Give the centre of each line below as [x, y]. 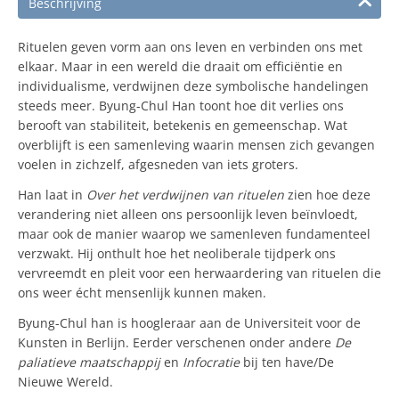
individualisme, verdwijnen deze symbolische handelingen [193, 86]
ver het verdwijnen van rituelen [190, 195]
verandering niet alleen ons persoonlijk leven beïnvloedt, [188, 214]
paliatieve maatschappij [91, 362]
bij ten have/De [289, 362]
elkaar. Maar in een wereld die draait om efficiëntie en [180, 66]
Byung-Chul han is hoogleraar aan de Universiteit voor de [189, 323]
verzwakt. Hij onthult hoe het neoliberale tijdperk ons [177, 253]
